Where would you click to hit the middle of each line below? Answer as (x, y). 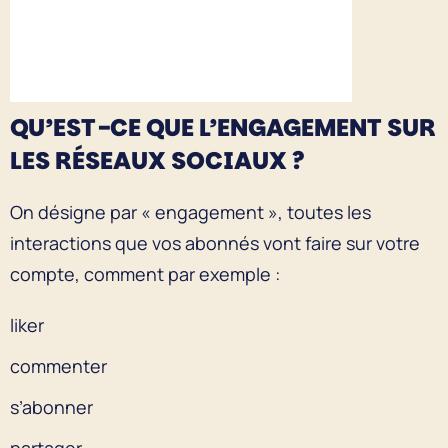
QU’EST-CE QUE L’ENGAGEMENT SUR (223, 127)
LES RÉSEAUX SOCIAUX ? (157, 160)
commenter (58, 365)
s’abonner (51, 406)
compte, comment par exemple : (145, 273)
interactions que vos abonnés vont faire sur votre (215, 242)
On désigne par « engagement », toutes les (190, 211)
